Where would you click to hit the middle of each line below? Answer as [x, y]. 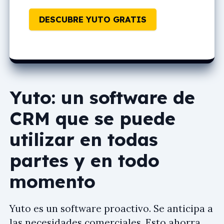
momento [52, 181]
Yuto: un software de [102, 97]
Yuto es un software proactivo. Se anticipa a [111, 209]
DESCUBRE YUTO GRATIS [93, 19]
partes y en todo [84, 160]
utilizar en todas [84, 139]
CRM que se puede [92, 118]
